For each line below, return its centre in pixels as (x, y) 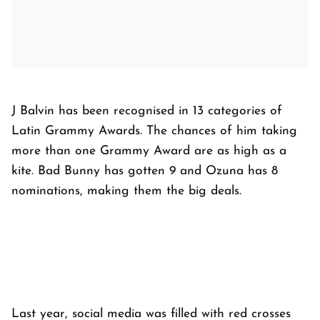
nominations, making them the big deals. (126, 191)
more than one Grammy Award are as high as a (149, 151)
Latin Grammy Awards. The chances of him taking (154, 131)
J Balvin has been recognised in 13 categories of (147, 111)
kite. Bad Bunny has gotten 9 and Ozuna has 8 (145, 171)
